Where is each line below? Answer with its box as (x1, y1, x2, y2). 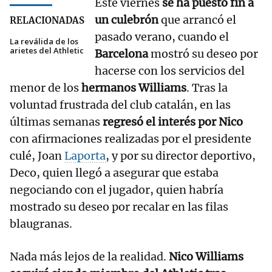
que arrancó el (161, 13, 236, 27)
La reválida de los (10, 36, 78, 47)
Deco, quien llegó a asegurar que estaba (10, 166, 219, 180)
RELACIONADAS (10, 15, 84, 27)
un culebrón (95, 13, 161, 27)
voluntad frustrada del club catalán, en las (10, 98, 231, 112)
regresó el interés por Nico (100, 115, 243, 129)
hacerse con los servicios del (95, 64, 245, 78)
